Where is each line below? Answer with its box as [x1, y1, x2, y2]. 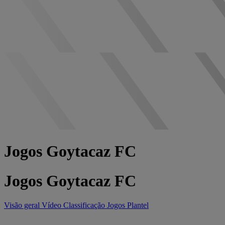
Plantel [127, 201, 149, 210]
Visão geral [4, 201, 42, 210]
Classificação [63, 201, 107, 210]
